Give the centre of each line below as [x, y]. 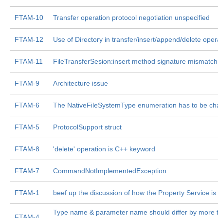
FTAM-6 [27, 105]
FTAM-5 [27, 127]
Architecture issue [81, 83]
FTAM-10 [29, 18]
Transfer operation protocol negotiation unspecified [131, 18]
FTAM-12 [29, 39]
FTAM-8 [27, 149]
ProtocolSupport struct [87, 127]
